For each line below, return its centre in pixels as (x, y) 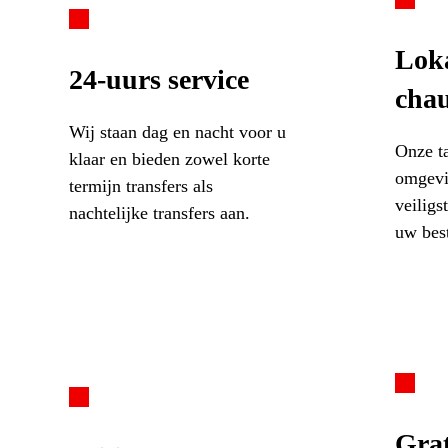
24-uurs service (158, 79)
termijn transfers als (140, 185)
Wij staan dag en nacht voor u (177, 131)
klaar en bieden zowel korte (169, 158)
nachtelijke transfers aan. (159, 212)
